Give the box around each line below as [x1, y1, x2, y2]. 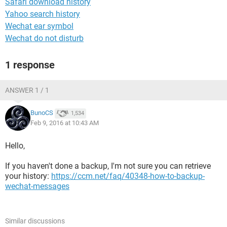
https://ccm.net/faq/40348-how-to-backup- [51, 171, 205, 181]
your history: [5, 171, 51, 181]
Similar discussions [5, 217, 65, 225]
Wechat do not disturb [5, 33, 84, 43]
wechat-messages [5, 181, 69, 191]
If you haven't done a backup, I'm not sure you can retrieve [5, 161, 211, 171]
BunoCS [30, 109, 53, 117]
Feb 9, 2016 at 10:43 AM [30, 119, 99, 127]
